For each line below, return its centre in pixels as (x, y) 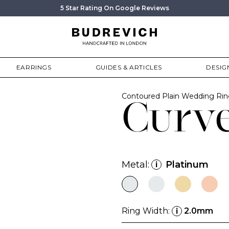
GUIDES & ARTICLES (129, 67)
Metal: (135, 165)
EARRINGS (34, 67)
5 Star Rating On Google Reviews (114, 8)
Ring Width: (147, 211)
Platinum (187, 165)
